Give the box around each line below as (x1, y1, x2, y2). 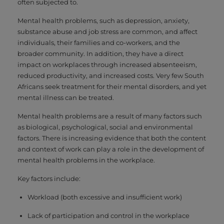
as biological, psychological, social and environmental (17, 122, 193, 131)
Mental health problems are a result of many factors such (17, 111, 202, 120)
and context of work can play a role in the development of (17, 144, 204, 153)
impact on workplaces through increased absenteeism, (17, 60, 197, 68)
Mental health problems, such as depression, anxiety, (17, 16, 189, 24)
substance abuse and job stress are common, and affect (17, 27, 197, 35)
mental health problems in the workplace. (17, 155, 155, 164)
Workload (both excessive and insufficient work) (27, 192, 182, 201)
